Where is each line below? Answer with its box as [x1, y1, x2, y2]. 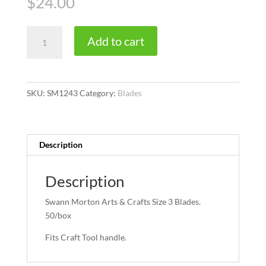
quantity [26, 55, 57, 65]
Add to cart [87, 34, 144, 49]
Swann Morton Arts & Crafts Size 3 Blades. [45, 197, 201, 207]
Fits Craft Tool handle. [45, 232, 126, 243]
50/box [45, 210, 71, 221]
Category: [79, 88, 118, 99]
